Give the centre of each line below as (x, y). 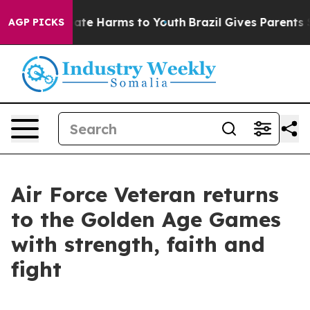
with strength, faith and (138, 244)
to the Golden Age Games (146, 219)
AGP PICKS (36, 22)
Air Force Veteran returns (145, 194)
